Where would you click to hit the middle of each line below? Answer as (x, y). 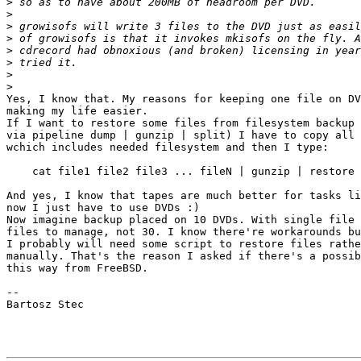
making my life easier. (77, 111)
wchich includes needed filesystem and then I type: (168, 147)
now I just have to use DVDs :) (103, 208)
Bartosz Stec (45, 305)
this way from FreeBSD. (77, 268)
